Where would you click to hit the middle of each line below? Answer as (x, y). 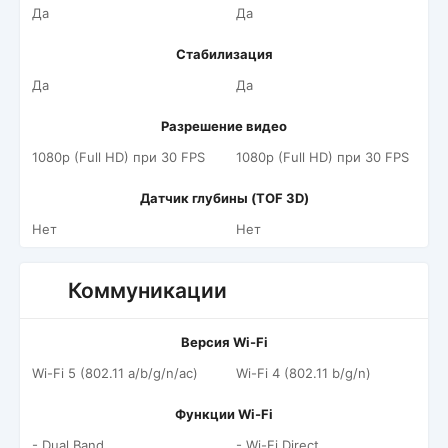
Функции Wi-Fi (224, 414)
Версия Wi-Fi (224, 342)
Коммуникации (147, 290)
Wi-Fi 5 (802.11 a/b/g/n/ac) (115, 373)
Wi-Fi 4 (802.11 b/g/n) (303, 373)
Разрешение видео (224, 126)
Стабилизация (224, 54)
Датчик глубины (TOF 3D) (224, 198)
